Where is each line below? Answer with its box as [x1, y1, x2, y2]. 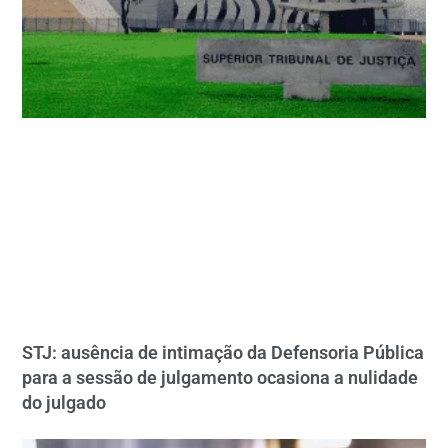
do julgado [22, 391, 107, 413]
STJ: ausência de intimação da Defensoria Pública [22, 341, 425, 363]
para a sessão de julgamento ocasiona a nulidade [22, 366, 419, 388]
